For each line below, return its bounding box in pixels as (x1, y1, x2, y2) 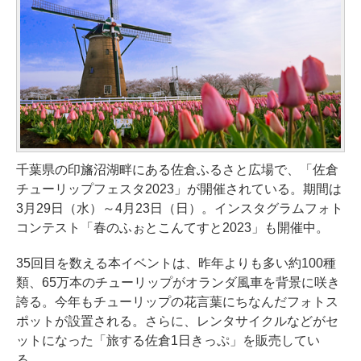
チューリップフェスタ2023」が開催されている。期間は (16, 181, 342, 196)
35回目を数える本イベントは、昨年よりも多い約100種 (16, 255, 336, 270)
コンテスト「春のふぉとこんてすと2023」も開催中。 (16, 220, 329, 234)
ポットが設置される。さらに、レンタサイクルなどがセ (16, 313, 338, 328)
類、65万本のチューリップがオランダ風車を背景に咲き (16, 275, 340, 289)
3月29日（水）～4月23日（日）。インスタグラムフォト (16, 201, 343, 215)
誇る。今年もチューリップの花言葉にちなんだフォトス (16, 294, 338, 309)
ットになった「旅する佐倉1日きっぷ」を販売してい (16, 333, 320, 347)
